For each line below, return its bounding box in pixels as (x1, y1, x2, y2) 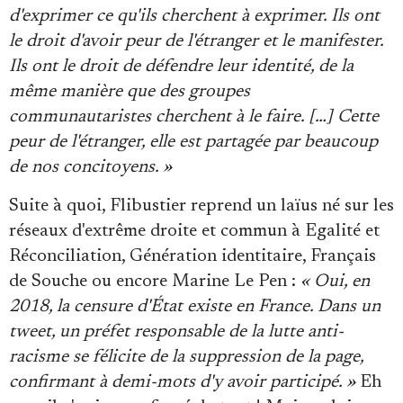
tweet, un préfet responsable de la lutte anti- (9, 322, 344, 341)
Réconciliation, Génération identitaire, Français (9, 246, 376, 265)
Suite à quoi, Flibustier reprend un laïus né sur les (9, 196, 394, 215)
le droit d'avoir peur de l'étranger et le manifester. (9, 31, 383, 50)
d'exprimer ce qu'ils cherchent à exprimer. (9, 6, 331, 25)
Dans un (318, 297, 381, 316)
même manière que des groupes (9, 82, 250, 101)
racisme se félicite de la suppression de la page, (9, 347, 363, 366)
